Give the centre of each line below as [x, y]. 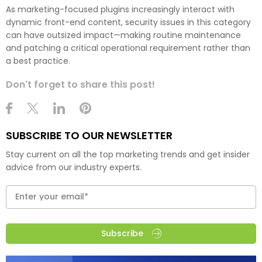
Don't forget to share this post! [80, 84]
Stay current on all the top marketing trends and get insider [128, 154]
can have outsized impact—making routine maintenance [123, 35]
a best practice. [38, 61]
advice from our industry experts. [74, 167]
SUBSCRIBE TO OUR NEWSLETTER [89, 135]
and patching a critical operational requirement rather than [128, 48]
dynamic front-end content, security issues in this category [128, 22]
